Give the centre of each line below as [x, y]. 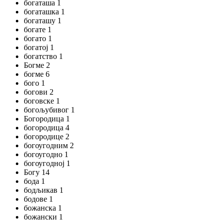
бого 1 [34, 83]
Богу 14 [37, 172]
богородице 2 [47, 137]
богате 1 [38, 29]
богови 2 [39, 92]
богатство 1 [43, 56]
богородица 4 [47, 128]
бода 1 [34, 181]
